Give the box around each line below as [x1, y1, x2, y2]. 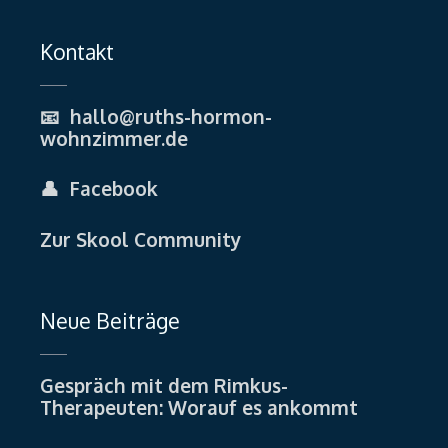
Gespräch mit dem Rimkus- [40, 373, 288, 398]
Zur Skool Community [40, 226, 241, 251]
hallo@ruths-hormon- [70, 103, 272, 128]
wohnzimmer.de [40, 125, 188, 150]
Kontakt [40, 37, 114, 65]
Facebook [70, 176, 158, 201]
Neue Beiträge [40, 307, 180, 335]
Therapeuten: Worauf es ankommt [40, 395, 358, 420]
